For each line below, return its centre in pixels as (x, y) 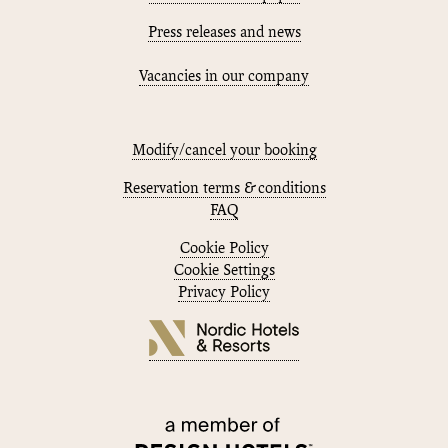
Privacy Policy (224, 293)
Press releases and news (224, 33)
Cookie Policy (224, 249)
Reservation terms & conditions (224, 189)
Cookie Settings (224, 271)
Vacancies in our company (224, 77)
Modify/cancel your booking (224, 151)
